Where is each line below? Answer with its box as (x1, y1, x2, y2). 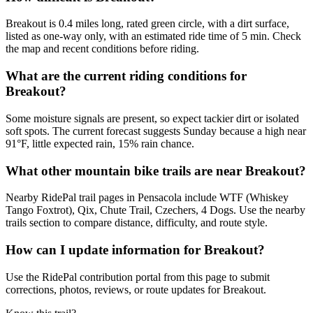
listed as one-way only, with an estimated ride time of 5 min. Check (6, 30, 301, 43)
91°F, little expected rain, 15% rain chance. (6, 137, 194, 150)
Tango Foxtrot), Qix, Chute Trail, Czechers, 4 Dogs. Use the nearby (6, 204, 305, 217)
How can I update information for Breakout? (6, 242, 265, 258)
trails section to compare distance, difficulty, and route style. (6, 217, 268, 229)
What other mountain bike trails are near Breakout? (6, 163, 306, 178)
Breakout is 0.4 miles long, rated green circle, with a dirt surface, (6, 17, 289, 30)
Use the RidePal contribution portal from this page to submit (6, 270, 270, 283)
